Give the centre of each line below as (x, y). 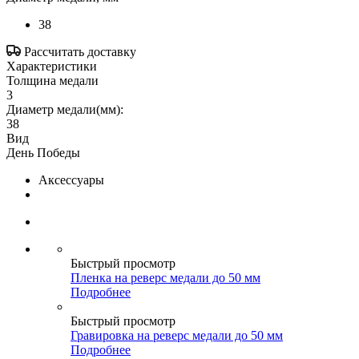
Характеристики (52, 66)
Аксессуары (71, 179)
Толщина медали (52, 80)
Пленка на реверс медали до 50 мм (165, 277)
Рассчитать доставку (80, 51)
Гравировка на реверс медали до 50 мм (177, 335)
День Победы (43, 152)
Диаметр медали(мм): (65, 109)
